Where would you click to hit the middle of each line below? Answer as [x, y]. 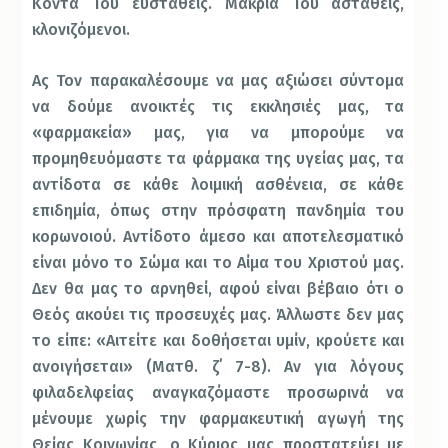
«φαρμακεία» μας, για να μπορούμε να [218, 133]
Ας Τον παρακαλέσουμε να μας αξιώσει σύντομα [218, 81]
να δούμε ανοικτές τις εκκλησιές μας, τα [218, 107]
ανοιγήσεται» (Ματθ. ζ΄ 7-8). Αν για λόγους [218, 367]
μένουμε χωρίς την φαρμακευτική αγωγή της [218, 419]
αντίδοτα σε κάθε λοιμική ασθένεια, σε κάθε [218, 185]
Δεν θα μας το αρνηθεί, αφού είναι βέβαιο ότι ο [218, 289]
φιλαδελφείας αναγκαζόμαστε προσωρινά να [218, 393]
